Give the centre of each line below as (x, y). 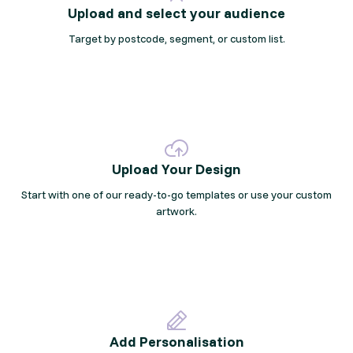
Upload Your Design (176, 169)
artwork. (176, 211)
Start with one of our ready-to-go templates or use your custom (176, 194)
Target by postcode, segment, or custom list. (176, 38)
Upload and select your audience (176, 13)
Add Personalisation (176, 341)
